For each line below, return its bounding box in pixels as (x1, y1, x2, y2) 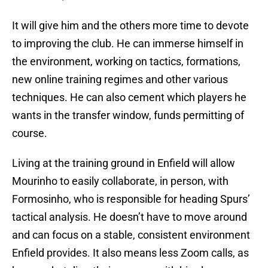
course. (12, 127, 47, 140)
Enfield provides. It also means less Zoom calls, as (12, 246, 249, 260)
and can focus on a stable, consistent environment (12, 229, 250, 242)
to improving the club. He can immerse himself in (12, 37, 243, 50)
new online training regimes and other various (12, 73, 228, 86)
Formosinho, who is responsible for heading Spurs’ (12, 193, 250, 206)
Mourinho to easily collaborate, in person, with (12, 175, 229, 188)
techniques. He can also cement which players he (12, 91, 246, 104)
